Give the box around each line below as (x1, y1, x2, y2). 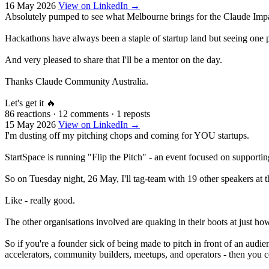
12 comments (58, 108, 109, 119)
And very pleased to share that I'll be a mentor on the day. (5, 54, 222, 65)
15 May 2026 (5, 119, 56, 130)
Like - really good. (5, 195, 75, 205)
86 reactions (5, 108, 50, 119)
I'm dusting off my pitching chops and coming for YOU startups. (5, 130, 249, 141)
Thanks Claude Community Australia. (5, 76, 148, 86)
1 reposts (116, 108, 150, 119)
